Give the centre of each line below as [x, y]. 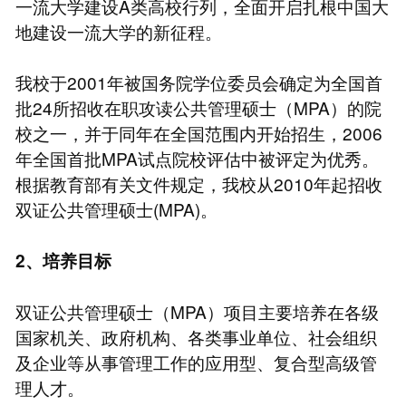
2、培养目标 [63, 260]
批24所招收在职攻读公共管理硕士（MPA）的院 [198, 107]
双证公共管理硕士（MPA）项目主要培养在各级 [197, 311]
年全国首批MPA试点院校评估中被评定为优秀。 [197, 158]
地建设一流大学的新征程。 [118, 31]
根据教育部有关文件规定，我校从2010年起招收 [198, 183]
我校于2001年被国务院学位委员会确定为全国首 [198, 82]
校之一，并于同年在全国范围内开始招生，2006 [198, 132]
